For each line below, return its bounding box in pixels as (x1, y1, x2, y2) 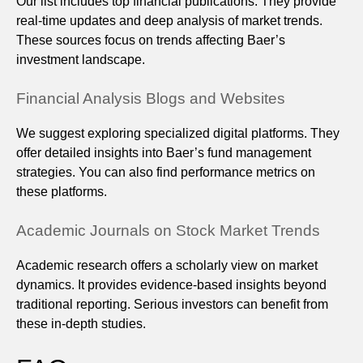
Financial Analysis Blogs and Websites (16, 90, 285, 108)
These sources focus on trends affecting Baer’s (16, 33, 285, 48)
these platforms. (16, 185, 107, 199)
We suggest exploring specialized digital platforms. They (16, 126, 340, 141)
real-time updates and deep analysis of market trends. (16, 14, 322, 28)
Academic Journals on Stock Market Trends (16, 222, 320, 240)
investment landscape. (16, 53, 145, 67)
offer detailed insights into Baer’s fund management (16, 146, 311, 160)
